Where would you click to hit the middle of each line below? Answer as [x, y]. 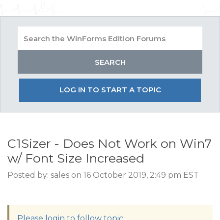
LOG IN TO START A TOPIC [110, 90]
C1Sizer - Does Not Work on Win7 [110, 143]
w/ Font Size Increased [76, 158]
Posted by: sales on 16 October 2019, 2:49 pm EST [103, 175]
